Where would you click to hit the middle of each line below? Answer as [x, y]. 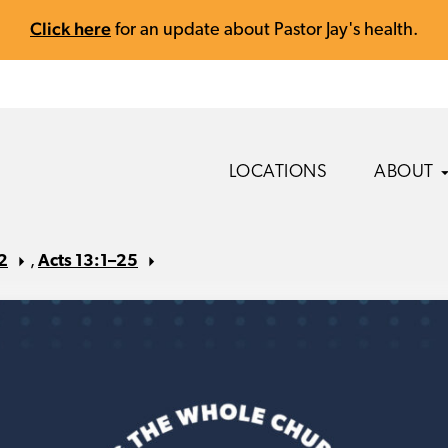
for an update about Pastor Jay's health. [264, 30]
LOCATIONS [277, 172]
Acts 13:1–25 [88, 261]
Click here [70, 28]
